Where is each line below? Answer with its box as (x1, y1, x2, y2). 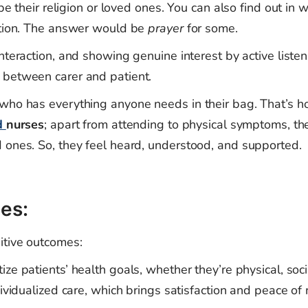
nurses (5, 116, 45, 133)
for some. (183, 20, 238, 37)
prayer (148, 20, 184, 37)
